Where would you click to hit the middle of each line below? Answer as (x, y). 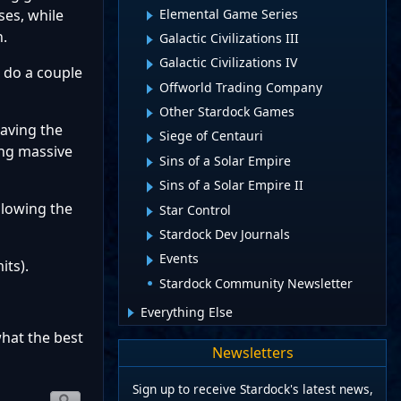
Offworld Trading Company (241, 87)
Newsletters (252, 353)
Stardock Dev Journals (225, 234)
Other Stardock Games (227, 112)
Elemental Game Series (229, 13)
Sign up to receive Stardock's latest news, (252, 389)
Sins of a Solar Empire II (231, 185)
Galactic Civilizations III (229, 38)
